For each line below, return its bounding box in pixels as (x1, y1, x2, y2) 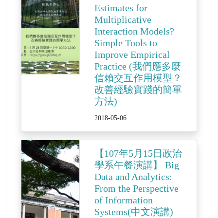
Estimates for (94, 2, 147, 13)
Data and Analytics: (94, 171, 172, 182)
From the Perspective (94, 183, 179, 194)
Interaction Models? (94, 26, 174, 36)
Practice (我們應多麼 (94, 61, 181, 72)
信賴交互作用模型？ (94, 73, 182, 83)
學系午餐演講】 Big (94, 160, 179, 170)
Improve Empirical (94, 49, 170, 60)
